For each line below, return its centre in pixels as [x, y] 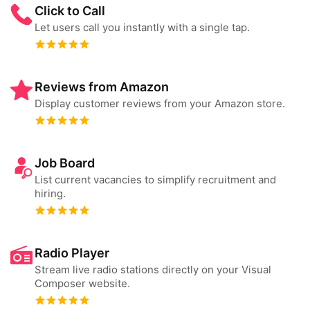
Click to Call [70, 11]
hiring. [50, 193]
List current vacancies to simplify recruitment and [155, 180]
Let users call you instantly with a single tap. [142, 27]
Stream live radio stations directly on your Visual [153, 270]
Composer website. [82, 283]
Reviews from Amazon [102, 87]
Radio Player [72, 253]
